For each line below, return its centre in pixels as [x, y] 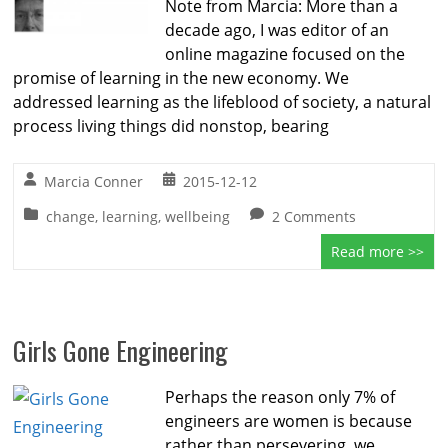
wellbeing [198, 216]
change [71, 216]
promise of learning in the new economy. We [181, 78]
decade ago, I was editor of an [277, 30]
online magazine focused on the [285, 54]
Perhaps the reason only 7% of [280, 397]
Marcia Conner [94, 181]
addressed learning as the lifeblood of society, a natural [222, 102]
